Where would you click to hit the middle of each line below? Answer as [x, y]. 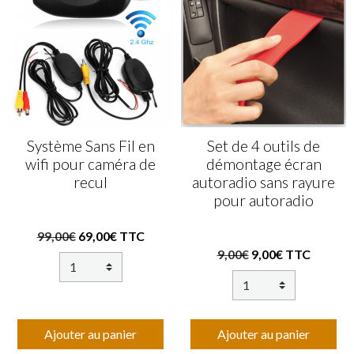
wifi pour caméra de [90, 164]
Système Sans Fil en [90, 146]
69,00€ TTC [111, 236]
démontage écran [264, 164]
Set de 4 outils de [264, 146]
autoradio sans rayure [264, 183]
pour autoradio [264, 201]
